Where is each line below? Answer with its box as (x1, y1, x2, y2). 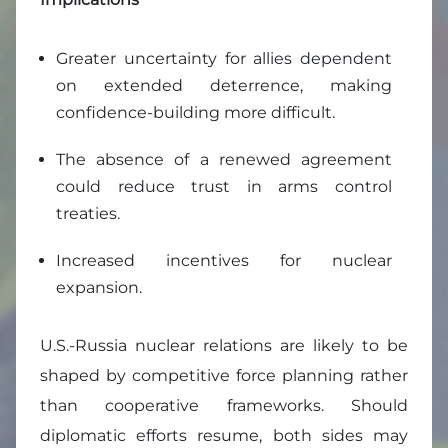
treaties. (56, 204, 120, 224)
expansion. (56, 278, 142, 298)
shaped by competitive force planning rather (40, 366, 408, 386)
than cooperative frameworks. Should (40, 396, 408, 416)
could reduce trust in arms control (56, 177, 392, 197)
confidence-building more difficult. (56, 103, 335, 123)
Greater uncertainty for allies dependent (56, 49, 392, 69)
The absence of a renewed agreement (56, 150, 392, 170)
